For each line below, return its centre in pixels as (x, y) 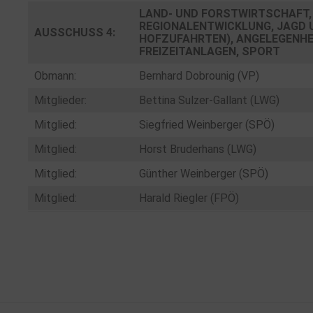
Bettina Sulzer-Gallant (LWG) (209, 100)
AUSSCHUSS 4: (75, 32)
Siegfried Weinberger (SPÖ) (207, 125)
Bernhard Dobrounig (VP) (199, 76)
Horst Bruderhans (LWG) (198, 149)
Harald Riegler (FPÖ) (189, 198)
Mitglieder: (60, 100)
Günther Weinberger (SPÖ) (204, 174)
